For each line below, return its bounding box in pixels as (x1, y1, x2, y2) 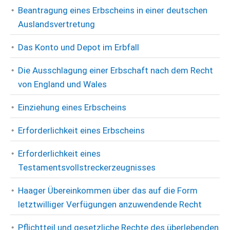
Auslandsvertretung (18, 19, 95, 29)
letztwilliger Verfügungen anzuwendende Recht (18, 199, 202, 209)
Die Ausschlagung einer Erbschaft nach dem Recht (18, 65, 213, 75)
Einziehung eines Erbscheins (18, 102, 126, 112)
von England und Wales (18, 79, 107, 89)
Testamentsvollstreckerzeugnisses (18, 162, 156, 172)
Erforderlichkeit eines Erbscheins (18, 125, 145, 136)
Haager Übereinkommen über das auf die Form (18, 185, 198, 196)
